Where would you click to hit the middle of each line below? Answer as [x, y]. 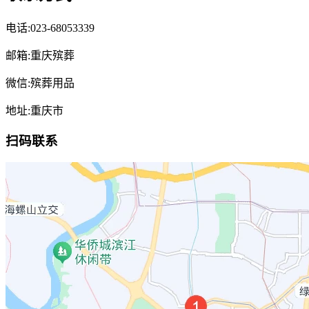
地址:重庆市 [34, 110]
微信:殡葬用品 [40, 83]
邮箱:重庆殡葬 [40, 55]
